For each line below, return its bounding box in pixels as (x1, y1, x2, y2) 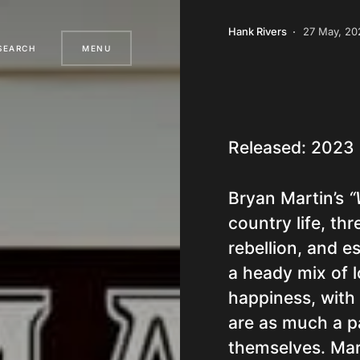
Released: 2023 (228, 137, 354, 157)
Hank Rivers (228, 25, 287, 38)
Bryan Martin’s (228, 188, 349, 208)
